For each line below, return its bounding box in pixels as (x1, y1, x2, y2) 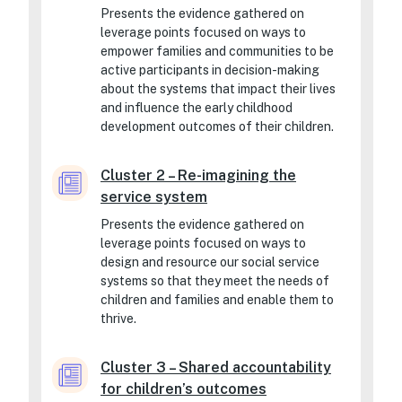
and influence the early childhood (100, 100, 293, 116)
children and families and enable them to (100, 292, 334, 307)
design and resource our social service (100, 254, 319, 269)
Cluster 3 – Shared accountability (100, 358, 331, 376)
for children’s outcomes (100, 380, 267, 398)
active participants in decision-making (100, 63, 319, 78)
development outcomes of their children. (100, 119, 334, 135)
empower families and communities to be (100, 44, 334, 59)
